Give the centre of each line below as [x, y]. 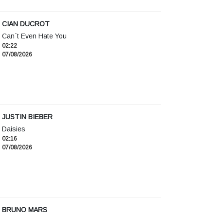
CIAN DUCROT [26, 24]
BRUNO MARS [25, 210]
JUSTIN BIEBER [27, 117]
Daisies [14, 129]
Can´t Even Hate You [34, 36]
